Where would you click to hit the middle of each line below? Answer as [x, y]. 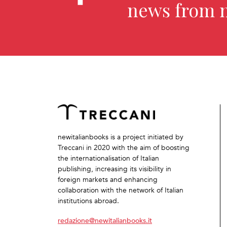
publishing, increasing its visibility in [115, 169]
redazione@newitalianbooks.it [105, 220]
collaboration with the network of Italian [121, 190]
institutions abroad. [88, 201]
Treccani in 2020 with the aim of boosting [124, 148]
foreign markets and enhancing [108, 180]
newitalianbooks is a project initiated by [121, 137]
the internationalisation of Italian [108, 158]
